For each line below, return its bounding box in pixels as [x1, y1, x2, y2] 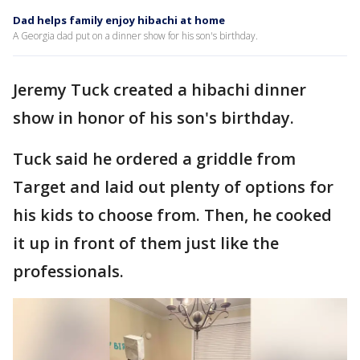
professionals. [13, 260, 128, 282]
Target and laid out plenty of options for [13, 176, 333, 198]
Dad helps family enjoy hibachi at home [13, 13, 225, 27]
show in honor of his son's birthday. [13, 107, 298, 129]
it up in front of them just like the [13, 232, 279, 254]
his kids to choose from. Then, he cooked [13, 204, 332, 226]
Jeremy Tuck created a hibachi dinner [13, 79, 306, 100]
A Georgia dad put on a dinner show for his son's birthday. [13, 29, 258, 43]
